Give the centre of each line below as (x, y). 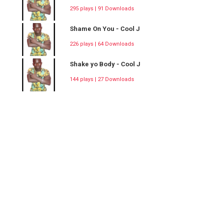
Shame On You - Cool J (105, 29)
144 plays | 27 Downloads (102, 80)
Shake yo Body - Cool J (105, 64)
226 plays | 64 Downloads (102, 44)
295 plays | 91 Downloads (102, 9)
